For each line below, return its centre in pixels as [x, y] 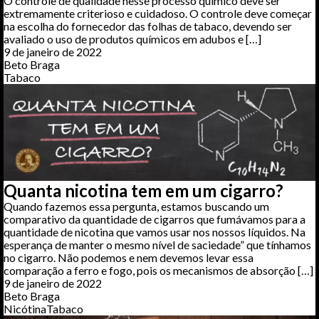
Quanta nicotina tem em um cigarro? [143, 191]
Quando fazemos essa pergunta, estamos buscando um [136, 206]
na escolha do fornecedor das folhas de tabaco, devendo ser [148, 26]
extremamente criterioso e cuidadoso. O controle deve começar [158, 13]
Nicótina [25, 309]
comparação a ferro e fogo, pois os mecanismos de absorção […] [158, 271]
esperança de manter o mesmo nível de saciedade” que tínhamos [157, 245]
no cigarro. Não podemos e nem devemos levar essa [129, 258]
